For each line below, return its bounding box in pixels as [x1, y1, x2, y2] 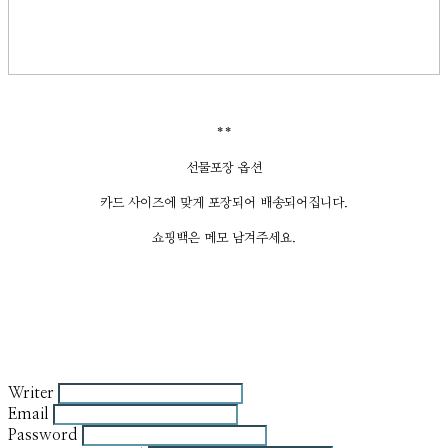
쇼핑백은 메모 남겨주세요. [152, 231, 296, 245]
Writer [8, 384, 54, 401]
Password [8, 426, 78, 443]
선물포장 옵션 [186, 161, 262, 175]
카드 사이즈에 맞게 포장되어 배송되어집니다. [100, 196, 348, 210]
